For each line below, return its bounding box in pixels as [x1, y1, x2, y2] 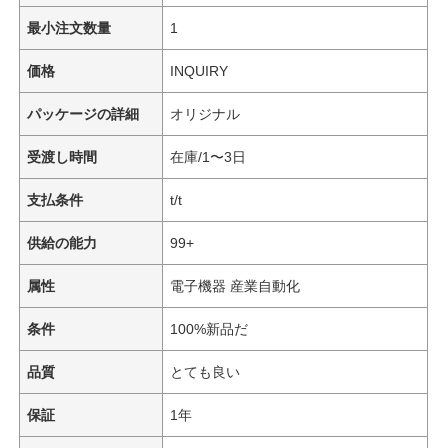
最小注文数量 [27, 19, 112, 36]
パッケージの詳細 [27, 105, 140, 122]
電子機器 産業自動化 [170, 277, 301, 294]
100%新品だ [170, 320, 249, 337]
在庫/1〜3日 [170, 148, 247, 165]
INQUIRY [170, 62, 229, 79]
